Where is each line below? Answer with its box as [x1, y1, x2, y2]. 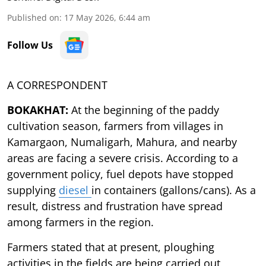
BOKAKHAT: [7, 102, 71, 117]
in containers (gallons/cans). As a [91, 182, 256, 197]
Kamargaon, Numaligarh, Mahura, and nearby [7, 134, 237, 149]
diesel [59, 182, 91, 197]
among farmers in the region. [7, 214, 154, 229]
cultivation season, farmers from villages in [7, 118, 223, 133]
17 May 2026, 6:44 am [64, 11, 150, 23]
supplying [7, 182, 59, 197]
